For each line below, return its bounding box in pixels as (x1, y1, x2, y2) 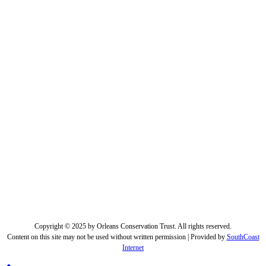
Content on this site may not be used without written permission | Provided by (7, 232, 227, 241)
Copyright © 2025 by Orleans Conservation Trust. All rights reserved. (34, 221, 232, 230)
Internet (122, 243, 144, 252)
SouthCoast (226, 232, 259, 241)
